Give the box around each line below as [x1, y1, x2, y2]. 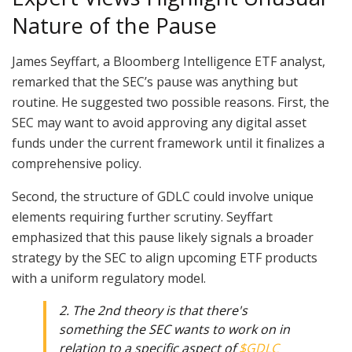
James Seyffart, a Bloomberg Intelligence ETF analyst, [12, 52, 325, 70]
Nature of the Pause [12, 11, 217, 40]
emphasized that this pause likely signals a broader [12, 228, 313, 246]
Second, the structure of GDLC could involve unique [12, 187, 313, 205]
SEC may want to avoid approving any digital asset [12, 113, 306, 131]
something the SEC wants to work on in [59, 320, 290, 338]
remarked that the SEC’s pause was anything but [12, 72, 298, 90]
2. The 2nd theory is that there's [59, 301, 247, 319]
